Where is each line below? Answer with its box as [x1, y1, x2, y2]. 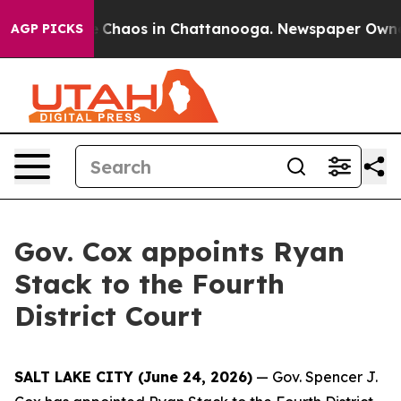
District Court [14, 299, 202, 333]
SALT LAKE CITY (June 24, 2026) [14, 368, 252, 386]
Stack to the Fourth [14, 267, 285, 301]
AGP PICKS [11, 21, 83, 37]
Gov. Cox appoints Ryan [14, 235, 345, 269]
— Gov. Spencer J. [252, 368, 378, 386]
